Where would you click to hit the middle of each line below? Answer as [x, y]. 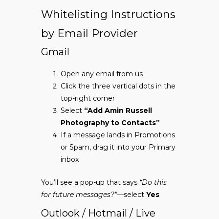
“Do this [153, 183]
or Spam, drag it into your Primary [118, 147]
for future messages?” [79, 195]
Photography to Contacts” [110, 123]
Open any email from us [102, 74]
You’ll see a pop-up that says [90, 183]
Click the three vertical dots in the [118, 86]
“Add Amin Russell [118, 111]
